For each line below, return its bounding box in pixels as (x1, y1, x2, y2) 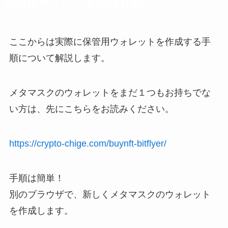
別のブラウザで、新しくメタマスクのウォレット (9, 189, 211, 199)
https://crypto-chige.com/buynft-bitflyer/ (9, 138, 166, 149)
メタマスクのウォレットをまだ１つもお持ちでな (9, 88, 211, 98)
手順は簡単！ (9, 173, 64, 183)
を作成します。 (9, 205, 73, 216)
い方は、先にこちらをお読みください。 (9, 104, 174, 115)
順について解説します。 (9, 53, 110, 64)
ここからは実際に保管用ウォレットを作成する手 (9, 37, 211, 47)
